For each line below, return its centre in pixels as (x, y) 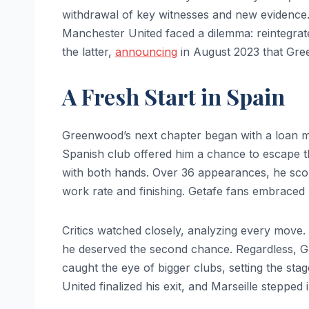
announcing (146, 52)
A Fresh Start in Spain (173, 97)
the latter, (89, 52)
